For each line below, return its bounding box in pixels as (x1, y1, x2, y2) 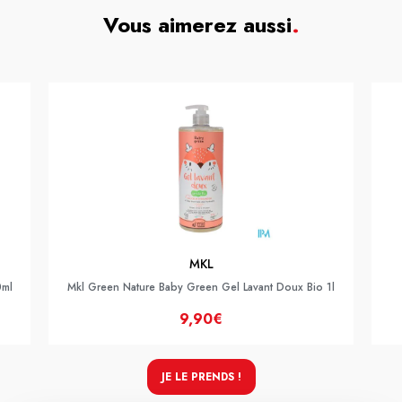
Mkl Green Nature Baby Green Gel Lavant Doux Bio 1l (67, 279, 335, 295)
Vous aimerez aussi (102, 9, 292, 40)
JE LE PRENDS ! (161, 369, 241, 385)
